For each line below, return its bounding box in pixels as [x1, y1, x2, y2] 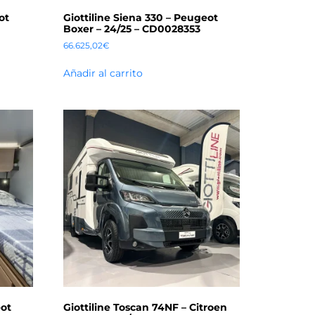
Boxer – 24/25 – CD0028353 [63, 22, 201, 35]
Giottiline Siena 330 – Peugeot [63, 11, 219, 24]
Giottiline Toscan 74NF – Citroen [63, 300, 228, 314]
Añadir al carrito [63, 66, 143, 79]
